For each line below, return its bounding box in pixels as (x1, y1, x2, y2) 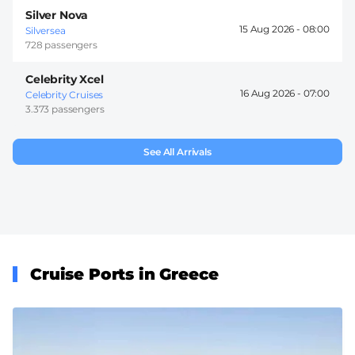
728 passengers (25, 38, 97, 51)
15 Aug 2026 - (239, 23, 303, 36)
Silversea (25, 24, 66, 36)
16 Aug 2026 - (240, 87, 303, 100)
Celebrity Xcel (25, 71, 104, 86)
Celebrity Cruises (25, 88, 104, 101)
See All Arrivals (143, 145, 212, 158)
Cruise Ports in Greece (30, 264, 219, 284)
